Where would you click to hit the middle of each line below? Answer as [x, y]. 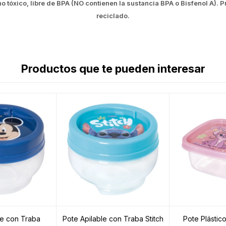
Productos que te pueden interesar [113, 69]
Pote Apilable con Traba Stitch [113, 219]
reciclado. [113, 16]
